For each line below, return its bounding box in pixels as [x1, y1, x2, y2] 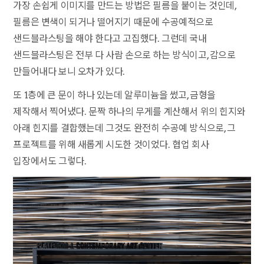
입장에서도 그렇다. [13, 156, 87, 167]
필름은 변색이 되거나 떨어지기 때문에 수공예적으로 [13, 16, 213, 28]
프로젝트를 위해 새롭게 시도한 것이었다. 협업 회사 [13, 139, 209, 150]
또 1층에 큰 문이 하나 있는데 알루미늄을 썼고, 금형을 [13, 90, 216, 101]
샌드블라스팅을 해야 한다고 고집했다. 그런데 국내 [13, 33, 207, 44]
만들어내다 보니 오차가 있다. [13, 66, 126, 77]
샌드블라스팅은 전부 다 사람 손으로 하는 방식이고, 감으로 [13, 49, 236, 61]
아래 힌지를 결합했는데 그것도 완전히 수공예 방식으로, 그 [13, 123, 236, 134]
